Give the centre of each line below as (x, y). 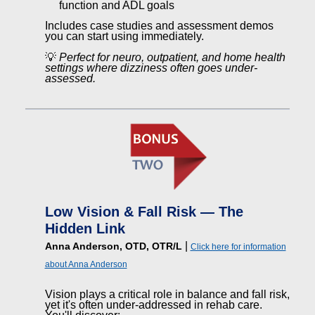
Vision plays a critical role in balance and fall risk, (167, 294)
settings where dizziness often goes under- (151, 68)
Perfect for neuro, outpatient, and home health (172, 57)
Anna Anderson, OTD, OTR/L (113, 246)
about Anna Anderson (86, 264)
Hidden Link (85, 229)
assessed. (70, 78)
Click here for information (238, 247)
